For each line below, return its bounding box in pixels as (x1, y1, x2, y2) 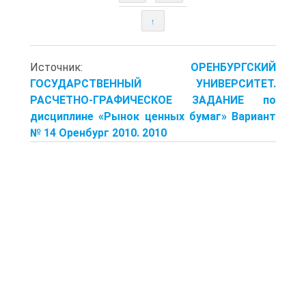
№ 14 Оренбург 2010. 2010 (30, 126, 167, 139)
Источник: (30, 60, 191, 74)
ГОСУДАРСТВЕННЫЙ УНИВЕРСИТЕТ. (30, 76, 276, 90)
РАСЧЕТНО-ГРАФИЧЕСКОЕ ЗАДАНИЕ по (30, 93, 276, 107)
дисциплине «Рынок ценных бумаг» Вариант (30, 109, 276, 123)
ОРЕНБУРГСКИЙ (191, 60, 276, 74)
